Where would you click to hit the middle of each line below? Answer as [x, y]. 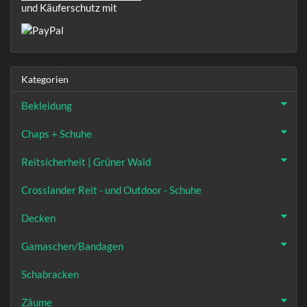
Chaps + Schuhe [57, 133]
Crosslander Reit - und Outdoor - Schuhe [111, 189]
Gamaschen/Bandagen [72, 246]
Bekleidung [47, 105]
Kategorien [45, 79]
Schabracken [50, 274]
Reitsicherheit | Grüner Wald [86, 161]
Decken [38, 218]
